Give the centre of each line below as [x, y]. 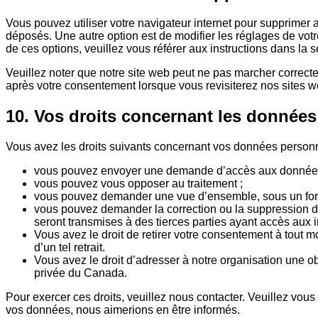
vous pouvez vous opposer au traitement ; [138, 184]
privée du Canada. [81, 273]
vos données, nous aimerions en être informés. [123, 310]
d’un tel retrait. [70, 248]
